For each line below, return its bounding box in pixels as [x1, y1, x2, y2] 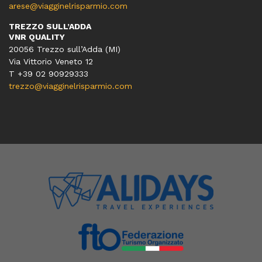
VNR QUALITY [9, 32, 65, 42]
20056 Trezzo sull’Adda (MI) [9, 44, 120, 54]
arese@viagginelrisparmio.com [9, 1, 127, 11]
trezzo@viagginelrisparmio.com [9, 81, 132, 91]
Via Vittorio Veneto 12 [9, 57, 93, 67]
